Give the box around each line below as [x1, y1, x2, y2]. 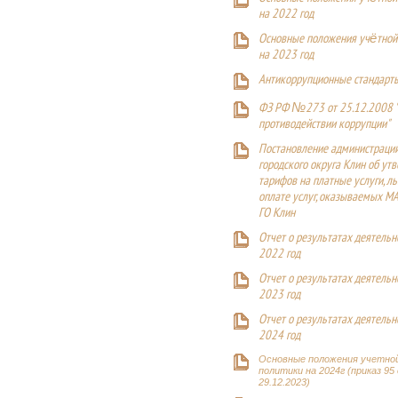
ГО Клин [259, 205, 295, 222]
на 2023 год [259, 47, 314, 64]
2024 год [259, 328, 300, 345]
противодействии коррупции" [259, 116, 390, 133]
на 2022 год [259, 6, 314, 23]
